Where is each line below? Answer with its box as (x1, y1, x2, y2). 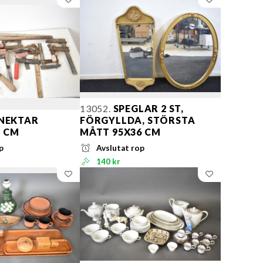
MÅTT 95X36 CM (80, 126, 161, 138)
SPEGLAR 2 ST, (110, 103, 184, 114)
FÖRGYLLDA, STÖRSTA (80, 114, 195, 126)
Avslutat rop (96, 143, 145, 153)
